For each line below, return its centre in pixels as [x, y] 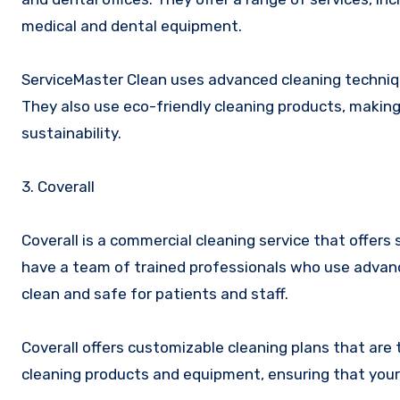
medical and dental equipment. [132, 26]
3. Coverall [58, 187]
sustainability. [71, 133]
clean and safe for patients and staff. [155, 294]
